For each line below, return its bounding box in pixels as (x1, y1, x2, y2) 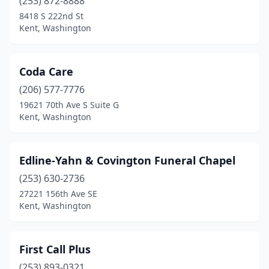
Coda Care (19, 64, 73, 79)
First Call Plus (19, 242, 91, 256)
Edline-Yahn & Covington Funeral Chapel (19, 153, 235, 168)
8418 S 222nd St (19, 10, 83, 22)
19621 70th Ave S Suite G (19, 99, 119, 110)
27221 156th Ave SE (19, 188, 97, 199)
